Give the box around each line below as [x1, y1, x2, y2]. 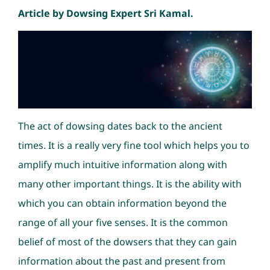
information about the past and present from [17, 254, 225, 268]
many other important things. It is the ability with [17, 177, 242, 190]
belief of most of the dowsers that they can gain [17, 234, 237, 248]
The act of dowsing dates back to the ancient [17, 119, 222, 133]
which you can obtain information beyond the [17, 196, 227, 210]
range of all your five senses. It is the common [17, 215, 228, 229]
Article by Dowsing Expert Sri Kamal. [17, 6, 193, 20]
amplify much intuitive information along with [17, 157, 227, 171]
